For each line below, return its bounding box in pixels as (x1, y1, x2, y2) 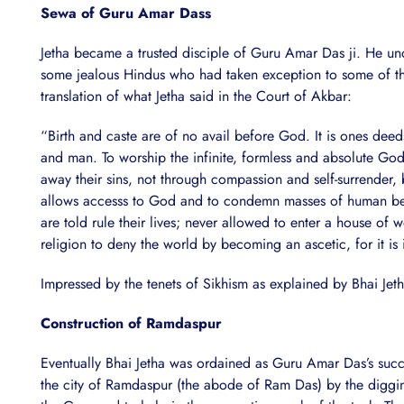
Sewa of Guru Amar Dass (41, 3, 211, 24)
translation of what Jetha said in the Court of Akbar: (41, 86, 352, 107)
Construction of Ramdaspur (41, 313, 222, 335)
